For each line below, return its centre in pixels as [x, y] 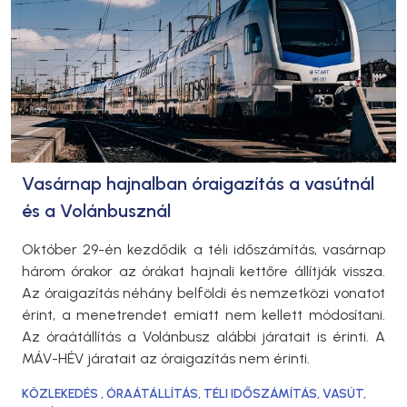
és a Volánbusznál [96, 211]
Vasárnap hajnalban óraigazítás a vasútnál [198, 184]
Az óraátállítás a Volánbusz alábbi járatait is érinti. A [203, 337]
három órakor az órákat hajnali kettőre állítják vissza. [203, 272]
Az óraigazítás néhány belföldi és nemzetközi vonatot [203, 293]
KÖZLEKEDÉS [61, 394]
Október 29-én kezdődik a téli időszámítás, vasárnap [203, 250]
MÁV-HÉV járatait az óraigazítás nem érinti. [166, 359]
